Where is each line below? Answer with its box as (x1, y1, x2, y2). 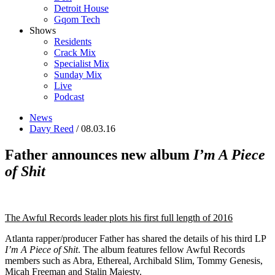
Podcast (54, 91, 84, 102)
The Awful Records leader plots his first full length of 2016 (5, 212, 233, 223)
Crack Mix (54, 47, 96, 58)
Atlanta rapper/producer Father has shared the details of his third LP (5, 233, 266, 244)
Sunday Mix (54, 69, 102, 80)
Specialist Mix (54, 58, 109, 69)
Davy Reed (29, 123, 74, 134)
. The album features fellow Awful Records (78, 244, 245, 255)
